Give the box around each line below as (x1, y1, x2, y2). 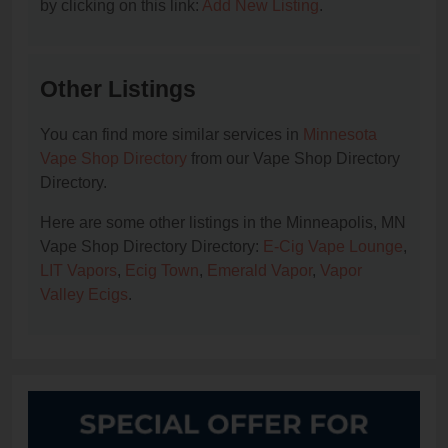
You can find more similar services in (40, 126, 303, 144)
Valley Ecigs (40, 286, 128, 304)
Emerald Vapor (207, 262, 312, 280)
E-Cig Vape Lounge (263, 238, 403, 256)
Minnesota (303, 126, 377, 144)
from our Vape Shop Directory (187, 150, 400, 168)
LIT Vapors (40, 262, 117, 280)
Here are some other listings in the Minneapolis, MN (40, 214, 406, 232)
